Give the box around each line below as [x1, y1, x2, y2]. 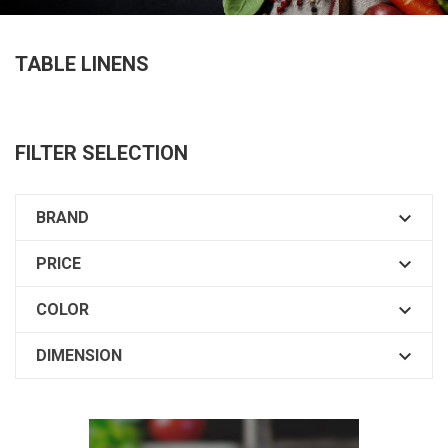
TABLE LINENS [15, 51, 149, 76]
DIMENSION [36, 345, 122, 365]
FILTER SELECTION [15, 140, 188, 165]
